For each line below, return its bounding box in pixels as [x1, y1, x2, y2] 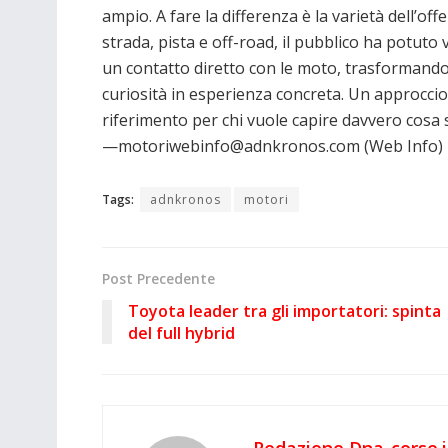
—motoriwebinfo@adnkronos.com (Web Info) [102, 134, 443, 157]
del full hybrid [128, 321, 235, 344]
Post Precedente [102, 268, 215, 288]
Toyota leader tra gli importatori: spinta [128, 299, 441, 322]
